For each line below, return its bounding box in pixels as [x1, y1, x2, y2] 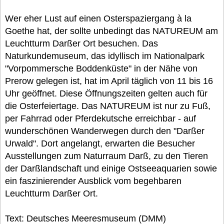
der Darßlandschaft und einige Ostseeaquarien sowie [5, 163, 217, 173]
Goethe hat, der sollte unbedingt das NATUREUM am [5, 26, 218, 36]
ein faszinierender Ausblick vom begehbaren [5, 176, 181, 186]
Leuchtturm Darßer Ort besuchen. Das [5, 38, 158, 48]
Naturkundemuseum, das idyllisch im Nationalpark [5, 51, 204, 61]
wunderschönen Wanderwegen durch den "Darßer [5, 126, 204, 136]
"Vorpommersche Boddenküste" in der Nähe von [5, 63, 197, 73]
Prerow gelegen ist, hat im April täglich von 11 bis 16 [5, 76, 213, 86]
